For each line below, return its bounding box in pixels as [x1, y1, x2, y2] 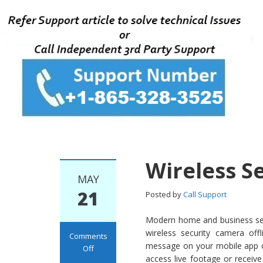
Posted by [146, 188, 184, 200]
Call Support [183, 188, 227, 200]
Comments [69, 230, 107, 241]
